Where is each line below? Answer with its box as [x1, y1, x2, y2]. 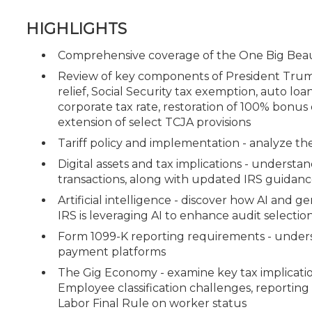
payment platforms [58, 244, 166, 258]
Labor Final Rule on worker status [58, 296, 247, 310]
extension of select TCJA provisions [58, 115, 251, 129]
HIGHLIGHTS [26, 19, 127, 38]
